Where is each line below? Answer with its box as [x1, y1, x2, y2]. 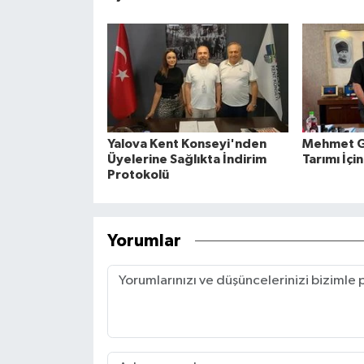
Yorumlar [106, 232, 181, 250]
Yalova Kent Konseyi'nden [106, 136, 266, 150]
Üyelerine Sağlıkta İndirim [106, 152, 266, 166]
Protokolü [106, 167, 169, 181]
